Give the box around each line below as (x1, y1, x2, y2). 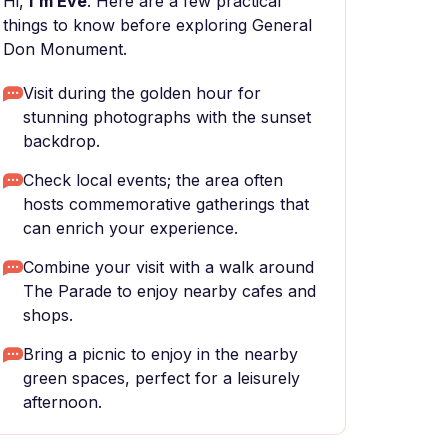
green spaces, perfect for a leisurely (23, 368, 300, 388)
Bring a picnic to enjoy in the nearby (23, 344, 298, 364)
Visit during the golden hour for (23, 83, 261, 103)
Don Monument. (3, 39, 127, 59)
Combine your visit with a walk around (23, 257, 314, 277)
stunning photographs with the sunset (23, 107, 311, 127)
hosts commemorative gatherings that (23, 194, 309, 214)
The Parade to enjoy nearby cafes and (23, 281, 316, 301)
